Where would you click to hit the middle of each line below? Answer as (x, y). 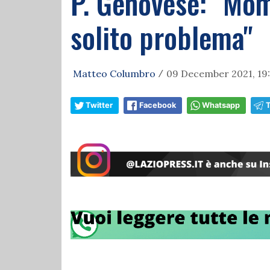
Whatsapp (221, 105)
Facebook (158, 105)
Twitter (99, 105)
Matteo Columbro (114, 74)
